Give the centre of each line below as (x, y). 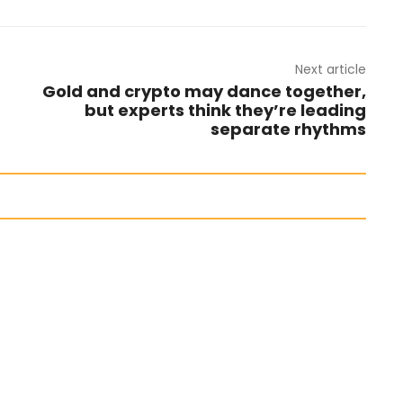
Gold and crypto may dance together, (204, 91)
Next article (330, 69)
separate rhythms (288, 129)
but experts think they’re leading (225, 110)
